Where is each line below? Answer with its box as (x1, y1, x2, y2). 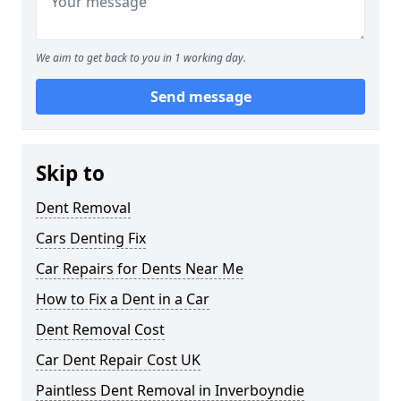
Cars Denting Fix (36, 228, 146, 249)
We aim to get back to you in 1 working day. (36, 50, 246, 66)
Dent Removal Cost (36, 320, 165, 340)
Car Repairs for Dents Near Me (36, 259, 243, 279)
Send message (149, 87, 252, 107)
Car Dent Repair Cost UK (36, 350, 200, 371)
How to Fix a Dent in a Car (36, 289, 209, 310)
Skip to (36, 159, 105, 188)
